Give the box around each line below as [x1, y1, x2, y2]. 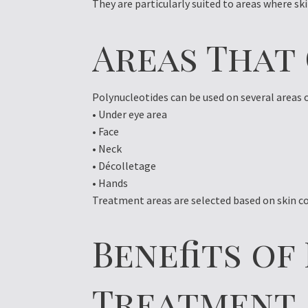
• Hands [92, 175, 129, 190]
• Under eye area [92, 107, 168, 121]
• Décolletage [92, 158, 157, 173]
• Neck [92, 141, 122, 155]
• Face [92, 124, 120, 138]
